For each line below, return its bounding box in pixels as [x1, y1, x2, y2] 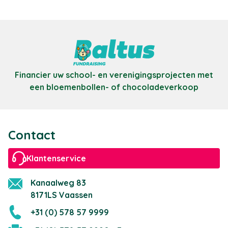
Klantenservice [26, 153, 86, 163]
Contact [8, 127, 55, 142]
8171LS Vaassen [31, 190, 93, 200]
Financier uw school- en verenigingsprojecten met [15, 70, 213, 80]
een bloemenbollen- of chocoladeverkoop [30, 82, 198, 92]
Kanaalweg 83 [31, 178, 86, 188]
